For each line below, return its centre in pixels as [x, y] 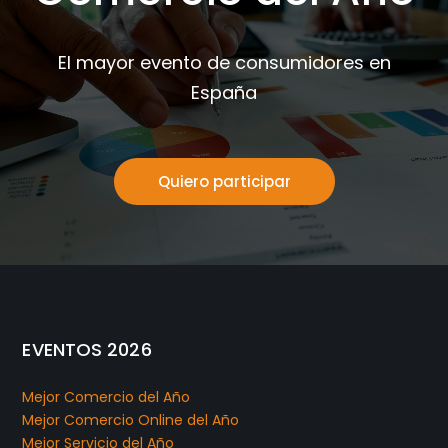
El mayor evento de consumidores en [224, 62]
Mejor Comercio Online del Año [131, 419]
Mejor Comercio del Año [106, 396]
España [224, 92]
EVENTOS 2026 [87, 349]
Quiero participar [224, 181]
